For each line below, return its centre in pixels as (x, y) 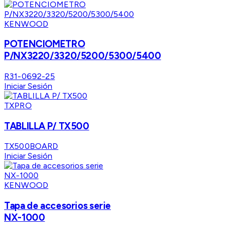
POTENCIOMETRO (45, 44)
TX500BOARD (31, 146)
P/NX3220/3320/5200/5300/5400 (83, 56)
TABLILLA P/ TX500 (47, 126)
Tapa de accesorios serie (58, 206)
